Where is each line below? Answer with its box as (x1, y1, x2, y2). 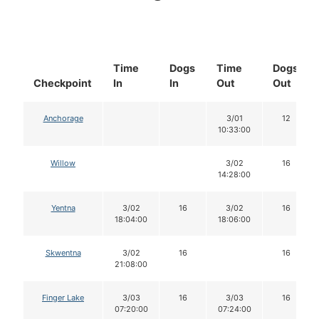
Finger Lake (42, 292, 84, 303)
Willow (51, 157, 75, 168)
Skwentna (45, 247, 81, 258)
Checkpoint (33, 76, 92, 89)
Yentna (51, 202, 75, 213)
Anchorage (43, 113, 83, 123)
